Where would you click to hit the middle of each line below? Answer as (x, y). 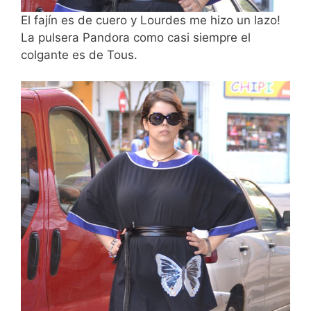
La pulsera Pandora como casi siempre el (136, 37)
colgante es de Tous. (79, 54)
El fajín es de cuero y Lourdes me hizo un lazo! (151, 20)
